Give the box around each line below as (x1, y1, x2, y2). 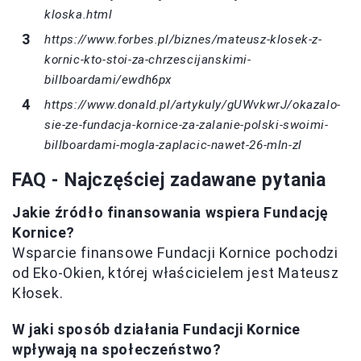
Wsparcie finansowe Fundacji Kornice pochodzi (12, 244, 338, 262)
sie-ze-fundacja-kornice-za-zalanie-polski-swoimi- (44, 118, 329, 133)
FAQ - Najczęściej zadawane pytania (12, 169, 326, 192)
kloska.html (44, 7, 113, 23)
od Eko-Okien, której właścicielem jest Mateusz (12, 264, 339, 282)
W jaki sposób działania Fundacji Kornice (12, 321, 301, 338)
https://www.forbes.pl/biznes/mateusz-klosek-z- (44, 32, 322, 48)
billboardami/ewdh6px (44, 73, 172, 88)
